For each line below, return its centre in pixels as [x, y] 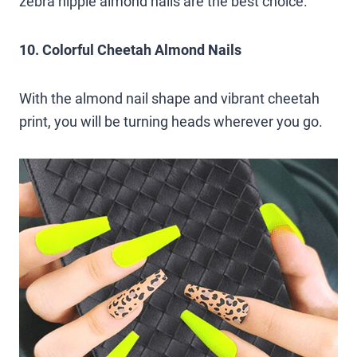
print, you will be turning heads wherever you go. [171, 121]
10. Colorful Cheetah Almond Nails [130, 49]
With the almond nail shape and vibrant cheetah [169, 98]
